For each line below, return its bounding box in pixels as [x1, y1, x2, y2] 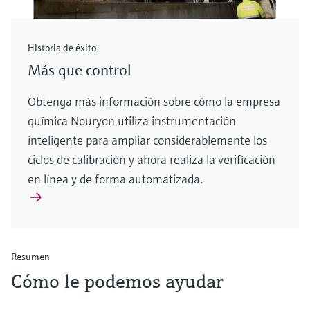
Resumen [11, 250, 50, 264]
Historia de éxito [28, 42, 96, 55]
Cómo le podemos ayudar [11, 269, 224, 294]
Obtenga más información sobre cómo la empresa [28, 93, 280, 110]
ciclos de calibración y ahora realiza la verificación [28, 152, 275, 168]
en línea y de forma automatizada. [28, 171, 203, 188]
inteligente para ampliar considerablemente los [28, 132, 267, 149]
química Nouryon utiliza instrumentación [28, 113, 236, 129]
